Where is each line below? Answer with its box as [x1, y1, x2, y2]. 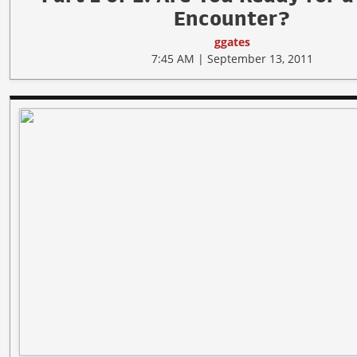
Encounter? [174, 8, 290, 29]
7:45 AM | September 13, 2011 [151, 51, 313, 66]
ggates [214, 34, 250, 49]
